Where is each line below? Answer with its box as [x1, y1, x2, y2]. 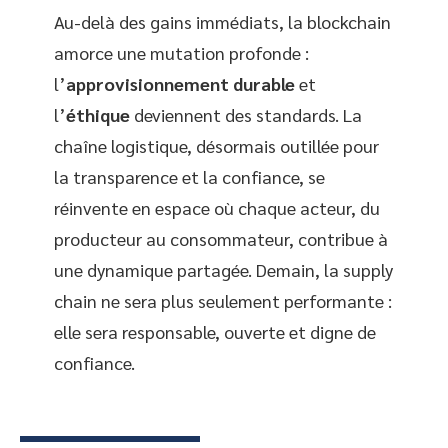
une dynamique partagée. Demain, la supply [54, 258, 393, 282]
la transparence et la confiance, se [54, 165, 325, 189]
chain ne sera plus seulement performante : [54, 289, 392, 313]
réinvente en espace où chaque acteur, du [54, 196, 380, 220]
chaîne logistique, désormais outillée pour [54, 134, 379, 158]
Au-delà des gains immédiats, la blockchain [54, 10, 391, 34]
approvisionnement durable [66, 72, 295, 96]
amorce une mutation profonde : [54, 41, 309, 65]
